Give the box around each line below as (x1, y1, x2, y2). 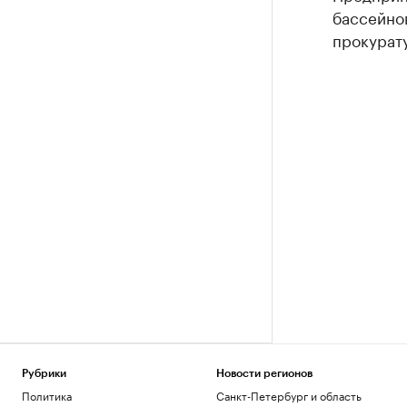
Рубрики (22, 368, 66, 379)
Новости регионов (215, 368, 313, 379)
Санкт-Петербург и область (215, 386, 362, 403)
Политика (22, 386, 72, 403)
